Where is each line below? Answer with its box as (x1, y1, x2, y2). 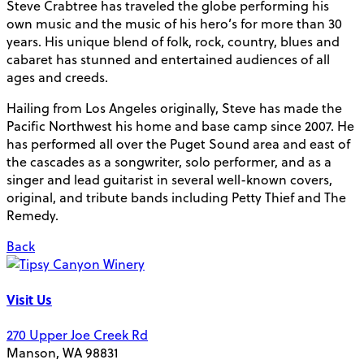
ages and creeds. (6, 67, 108, 86)
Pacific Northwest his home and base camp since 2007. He (6, 116, 354, 135)
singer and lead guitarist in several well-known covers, (6, 170, 332, 188)
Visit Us (6, 290, 52, 310)
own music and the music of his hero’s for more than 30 (6, 14, 342, 32)
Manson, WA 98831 (6, 344, 119, 362)
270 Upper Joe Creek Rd (6, 326, 148, 344)
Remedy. (6, 206, 58, 224)
